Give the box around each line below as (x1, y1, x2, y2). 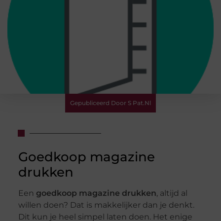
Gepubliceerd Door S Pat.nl (70, 99, 151, 107)
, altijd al (156, 188, 187, 198)
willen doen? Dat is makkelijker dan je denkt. (18, 200, 194, 210)
